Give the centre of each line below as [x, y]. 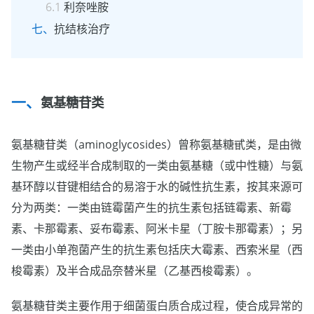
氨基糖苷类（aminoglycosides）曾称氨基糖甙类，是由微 [156, 145]
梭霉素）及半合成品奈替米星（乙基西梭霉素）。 [135, 271]
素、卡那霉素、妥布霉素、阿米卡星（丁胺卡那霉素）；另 [157, 229]
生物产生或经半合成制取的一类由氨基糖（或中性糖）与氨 [157, 166]
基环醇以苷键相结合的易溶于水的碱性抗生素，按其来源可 [157, 187]
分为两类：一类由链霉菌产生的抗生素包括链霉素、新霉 [151, 208]
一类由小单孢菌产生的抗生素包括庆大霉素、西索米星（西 [157, 250]
